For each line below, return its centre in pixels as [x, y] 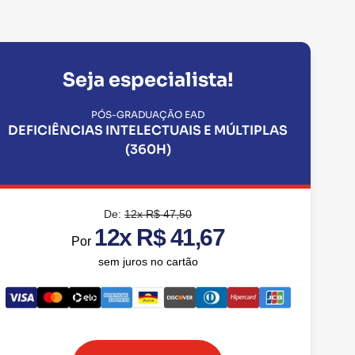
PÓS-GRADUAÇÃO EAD [148, 115]
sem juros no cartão [148, 261]
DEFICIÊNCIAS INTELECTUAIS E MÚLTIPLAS [148, 130]
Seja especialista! [148, 80]
